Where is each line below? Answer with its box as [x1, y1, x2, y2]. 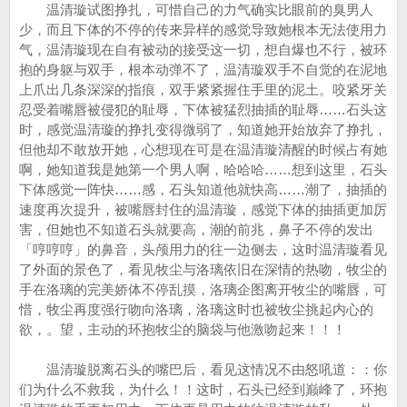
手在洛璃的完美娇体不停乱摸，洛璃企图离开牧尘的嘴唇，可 [19, 282, 387, 297]
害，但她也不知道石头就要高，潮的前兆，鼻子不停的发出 [19, 222, 373, 237]
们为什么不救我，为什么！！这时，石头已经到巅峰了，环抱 [19, 382, 387, 397]
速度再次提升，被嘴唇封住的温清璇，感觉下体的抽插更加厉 [19, 202, 387, 217]
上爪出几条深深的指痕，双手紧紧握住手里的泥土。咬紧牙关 [19, 82, 387, 97]
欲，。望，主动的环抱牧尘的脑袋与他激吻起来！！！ [19, 322, 346, 337]
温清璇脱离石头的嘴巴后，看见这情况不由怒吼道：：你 [19, 362, 387, 377]
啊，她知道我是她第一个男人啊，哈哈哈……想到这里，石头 [19, 162, 387, 177]
